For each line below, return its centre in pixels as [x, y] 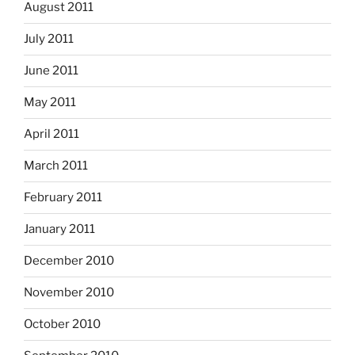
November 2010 [69, 293]
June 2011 [51, 71]
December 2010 [69, 261]
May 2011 [50, 103]
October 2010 [62, 324]
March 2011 [56, 166]
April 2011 [52, 134]
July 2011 [49, 39]
